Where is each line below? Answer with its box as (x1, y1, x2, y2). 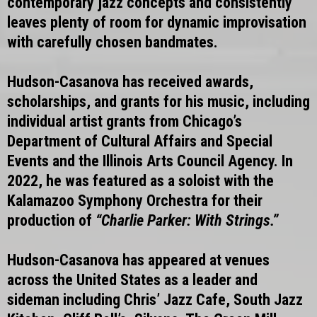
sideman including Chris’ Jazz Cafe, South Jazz (7, 291, 303, 309)
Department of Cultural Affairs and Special (7, 132, 272, 150)
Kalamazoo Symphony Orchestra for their (7, 192, 263, 209)
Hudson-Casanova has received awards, (7, 73, 253, 91)
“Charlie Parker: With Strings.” (96, 212, 278, 229)
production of (7, 212, 96, 229)
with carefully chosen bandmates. (7, 33, 218, 51)
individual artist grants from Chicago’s (7, 113, 242, 130)
